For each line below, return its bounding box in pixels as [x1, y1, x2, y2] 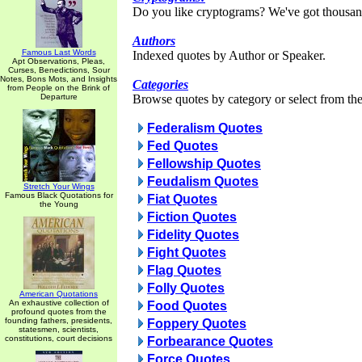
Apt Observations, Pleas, [12, 57, 105, 65]
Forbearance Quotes [147, 335, 273, 348]
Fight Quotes [147, 246, 226, 259]
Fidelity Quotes [147, 228, 239, 242]
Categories [133, 78, 188, 91]
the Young [39, 200, 78, 208]
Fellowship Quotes [147, 157, 261, 170]
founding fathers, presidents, [5, 316, 112, 325]
